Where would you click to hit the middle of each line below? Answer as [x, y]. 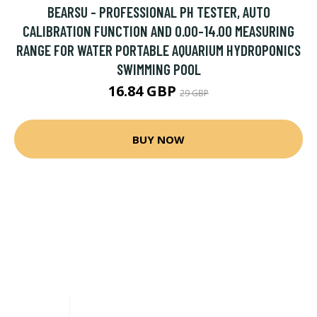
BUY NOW [158, 139]
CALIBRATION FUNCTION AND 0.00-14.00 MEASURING [158, 31]
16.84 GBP [144, 91]
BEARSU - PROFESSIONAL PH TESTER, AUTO [158, 12]
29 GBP [194, 93]
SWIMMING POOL [158, 69]
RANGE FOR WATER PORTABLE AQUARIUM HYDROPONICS [158, 50]
